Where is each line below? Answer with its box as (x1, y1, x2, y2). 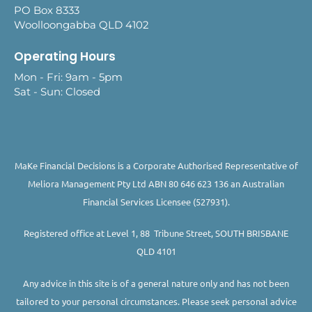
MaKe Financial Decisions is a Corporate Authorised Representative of (14, 159, 298, 171)
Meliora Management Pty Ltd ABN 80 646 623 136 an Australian (28, 177, 284, 189)
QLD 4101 (136, 245, 176, 258)
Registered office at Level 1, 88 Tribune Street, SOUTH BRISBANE (24, 227, 288, 240)
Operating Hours (14, 48, 116, 65)
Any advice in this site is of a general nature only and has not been (23, 276, 289, 289)
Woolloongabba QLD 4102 (14, 17, 149, 31)
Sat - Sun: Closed (14, 85, 100, 99)
